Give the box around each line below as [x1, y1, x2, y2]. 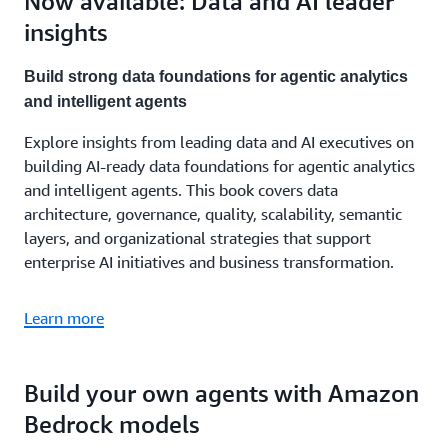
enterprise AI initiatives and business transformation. [24, 252, 394, 272]
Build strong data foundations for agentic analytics [24, 68, 408, 85]
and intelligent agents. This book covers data [24, 180, 338, 200]
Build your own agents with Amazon [24, 379, 419, 407]
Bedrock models [24, 410, 199, 438]
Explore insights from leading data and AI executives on [24, 132, 414, 152]
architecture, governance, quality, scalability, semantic [24, 204, 402, 224]
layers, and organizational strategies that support [24, 228, 371, 248]
